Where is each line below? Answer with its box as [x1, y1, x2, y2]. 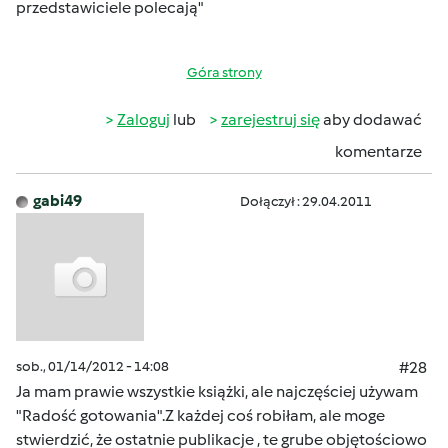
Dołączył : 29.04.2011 [240, 193, 372, 210]
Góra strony [186, 64, 262, 81]
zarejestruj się [221, 110, 320, 129]
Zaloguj [117, 110, 170, 129]
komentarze [335, 142, 422, 161]
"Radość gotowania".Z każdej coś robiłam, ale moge [16, 406, 385, 425]
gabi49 [33, 191, 82, 210]
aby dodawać [320, 110, 422, 129]
